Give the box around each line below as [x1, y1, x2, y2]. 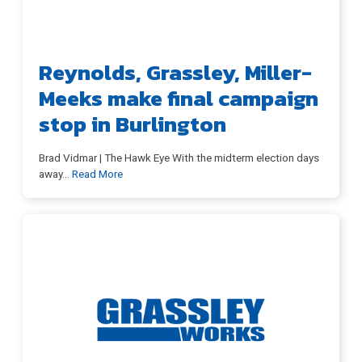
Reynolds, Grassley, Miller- [39, 55, 312, 89]
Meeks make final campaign [39, 81, 318, 115]
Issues [138, 142, 224, 187]
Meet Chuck [101, 79, 261, 124]
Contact [127, 268, 235, 313]
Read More [72, 166, 123, 180]
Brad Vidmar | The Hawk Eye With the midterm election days [39, 150, 319, 164]
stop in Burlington [39, 107, 226, 141]
